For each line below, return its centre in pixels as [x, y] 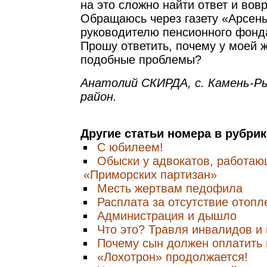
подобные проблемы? [141, 60]
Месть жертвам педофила [170, 188]
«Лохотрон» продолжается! [173, 257]
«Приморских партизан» [150, 175]
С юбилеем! [130, 147]
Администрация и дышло [167, 216]
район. [99, 97]
